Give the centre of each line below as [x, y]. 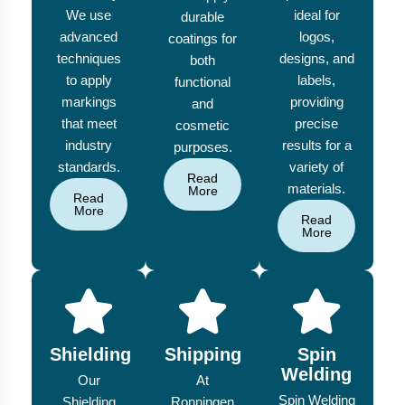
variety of [316, 167]
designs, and [316, 59]
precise [316, 124]
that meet [89, 124]
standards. [89, 167]
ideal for [316, 15]
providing [316, 102]
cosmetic [202, 126]
